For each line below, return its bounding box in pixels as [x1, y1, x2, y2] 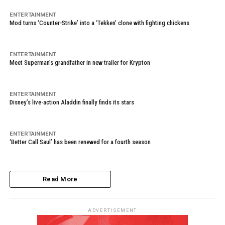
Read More [43, 175, 78, 183]
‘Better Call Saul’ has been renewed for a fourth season [9, 138, 151, 146]
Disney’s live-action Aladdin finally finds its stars [9, 98, 134, 106]
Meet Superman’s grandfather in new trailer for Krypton [9, 59, 150, 66]
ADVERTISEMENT [87, 208, 138, 213]
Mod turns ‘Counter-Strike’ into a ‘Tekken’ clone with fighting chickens [9, 19, 189, 27]
